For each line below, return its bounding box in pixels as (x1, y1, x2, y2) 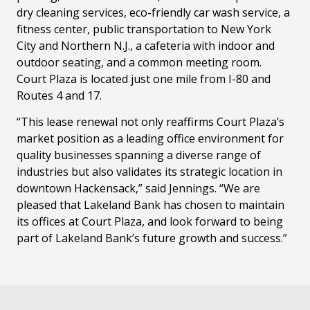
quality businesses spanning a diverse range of (17, 147, 262, 163)
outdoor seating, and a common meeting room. (17, 55, 262, 71)
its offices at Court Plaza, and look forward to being (17, 214, 284, 230)
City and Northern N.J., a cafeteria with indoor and (17, 38, 275, 54)
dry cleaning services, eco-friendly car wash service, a (17, 5, 291, 21)
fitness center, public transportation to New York (17, 21, 272, 37)
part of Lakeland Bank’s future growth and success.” (17, 230, 288, 246)
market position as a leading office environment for (17, 131, 284, 147)
